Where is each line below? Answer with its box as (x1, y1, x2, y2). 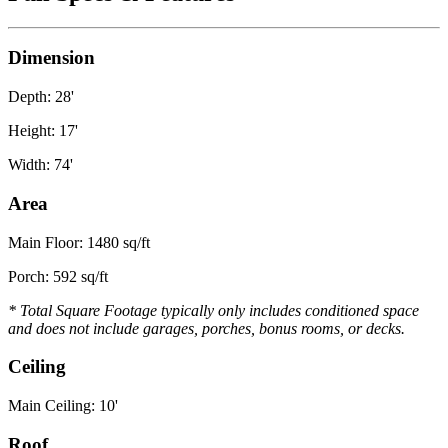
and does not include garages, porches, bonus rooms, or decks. (8, 319, 405, 337)
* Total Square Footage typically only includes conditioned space (8, 301, 419, 319)
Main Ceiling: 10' (8, 397, 118, 415)
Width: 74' (8, 156, 73, 174)
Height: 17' (8, 122, 78, 140)
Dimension (8, 47, 95, 69)
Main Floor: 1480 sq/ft (8, 233, 150, 251)
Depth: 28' (8, 88, 74, 106)
